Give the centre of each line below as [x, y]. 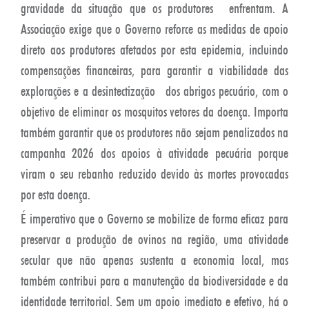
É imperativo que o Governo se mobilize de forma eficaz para [154, 218]
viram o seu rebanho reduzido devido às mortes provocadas [154, 173]
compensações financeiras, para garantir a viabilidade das [154, 70]
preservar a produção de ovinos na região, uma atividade [154, 239]
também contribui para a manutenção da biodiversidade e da [154, 280]
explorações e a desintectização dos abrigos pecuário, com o [154, 91]
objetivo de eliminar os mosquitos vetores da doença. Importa [154, 111]
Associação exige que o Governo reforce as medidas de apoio [154, 29]
